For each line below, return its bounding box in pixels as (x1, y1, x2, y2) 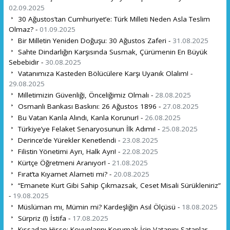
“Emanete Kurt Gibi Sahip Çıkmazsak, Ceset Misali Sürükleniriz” (15, 180, 221, 190)
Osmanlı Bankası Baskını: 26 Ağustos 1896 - (15, 101, 163, 111)
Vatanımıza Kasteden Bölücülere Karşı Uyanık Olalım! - (15, 68, 193, 78)
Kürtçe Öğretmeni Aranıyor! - (15, 158, 112, 167)
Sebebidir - (8, 57, 45, 67)
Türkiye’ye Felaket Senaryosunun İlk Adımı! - (15, 124, 162, 133)
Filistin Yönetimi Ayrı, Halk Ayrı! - (15, 146, 122, 156)
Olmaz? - (8, 24, 40, 34)
